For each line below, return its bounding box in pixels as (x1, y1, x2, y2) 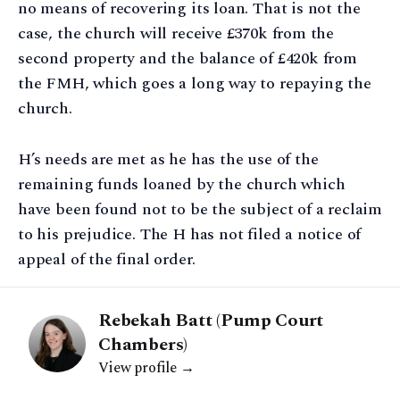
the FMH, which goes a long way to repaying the (18, 71, 371, 96)
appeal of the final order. (18, 246, 196, 271)
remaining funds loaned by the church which (18, 171, 346, 196)
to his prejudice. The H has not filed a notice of (18, 221, 362, 246)
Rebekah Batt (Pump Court (98, 306, 324, 334)
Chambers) (98, 330, 188, 358)
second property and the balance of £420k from (18, 46, 357, 71)
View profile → (98, 356, 195, 379)
